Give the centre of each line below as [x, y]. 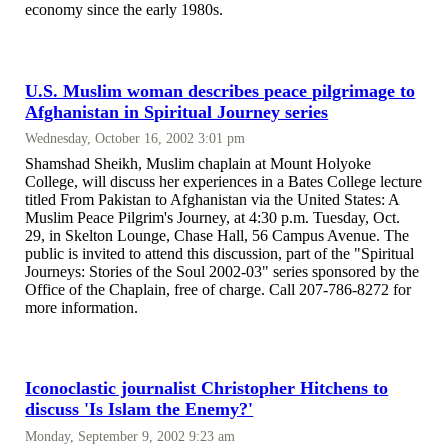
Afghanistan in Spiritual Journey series [177, 111]
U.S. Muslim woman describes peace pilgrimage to [220, 90]
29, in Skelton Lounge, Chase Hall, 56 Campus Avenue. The [217, 235]
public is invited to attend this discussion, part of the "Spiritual [220, 253]
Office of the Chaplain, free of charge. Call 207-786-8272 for [218, 289]
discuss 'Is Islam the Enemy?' [139, 409]
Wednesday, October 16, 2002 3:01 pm [135, 137]
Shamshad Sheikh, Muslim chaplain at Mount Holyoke [198, 163]
